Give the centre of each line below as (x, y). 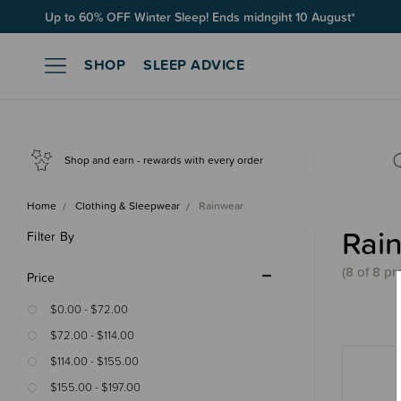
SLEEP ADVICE (194, 64)
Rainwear (221, 206)
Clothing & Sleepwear (128, 206)
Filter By (51, 237)
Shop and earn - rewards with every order (164, 160)
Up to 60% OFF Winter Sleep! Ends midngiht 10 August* (200, 17)
